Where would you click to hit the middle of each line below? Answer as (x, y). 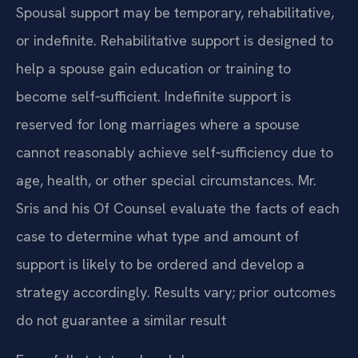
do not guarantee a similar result (121, 320)
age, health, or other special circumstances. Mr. (166, 181)
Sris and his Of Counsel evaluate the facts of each (178, 209)
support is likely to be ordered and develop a (160, 265)
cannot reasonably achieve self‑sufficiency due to (175, 153)
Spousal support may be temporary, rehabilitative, (175, 13)
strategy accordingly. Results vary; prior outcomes (176, 292)
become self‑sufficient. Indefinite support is (153, 97)
